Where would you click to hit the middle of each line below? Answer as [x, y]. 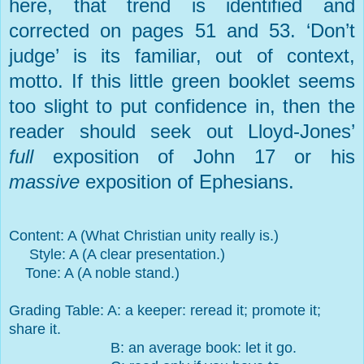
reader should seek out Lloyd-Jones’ [182, 132]
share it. [35, 329]
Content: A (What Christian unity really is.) [144, 236]
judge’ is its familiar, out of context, [182, 56]
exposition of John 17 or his [194, 157]
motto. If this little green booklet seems [182, 81]
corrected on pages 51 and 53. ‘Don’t [182, 31]
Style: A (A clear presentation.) [117, 255]
